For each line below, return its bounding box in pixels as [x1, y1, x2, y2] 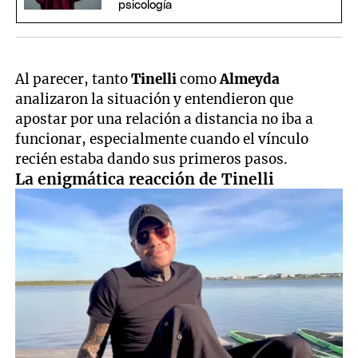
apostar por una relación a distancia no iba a [15, 109, 314, 128]
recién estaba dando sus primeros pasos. [15, 149, 288, 168]
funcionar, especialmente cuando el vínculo [15, 129, 309, 148]
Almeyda [220, 70, 280, 88]
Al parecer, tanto [15, 70, 132, 88]
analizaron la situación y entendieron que [15, 89, 294, 108]
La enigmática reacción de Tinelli [15, 169, 275, 189]
